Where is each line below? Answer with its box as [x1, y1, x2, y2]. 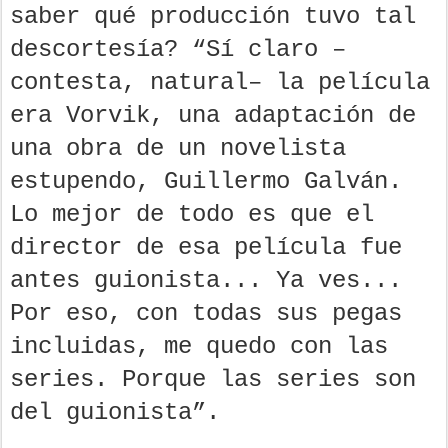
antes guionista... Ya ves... [10, 266, 402, 294]
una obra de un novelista [10, 134, 346, 162]
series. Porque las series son [10, 365, 416, 393]
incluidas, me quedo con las [10, 332, 388, 360]
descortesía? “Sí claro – [10, 35, 346, 63]
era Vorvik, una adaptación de [10, 101, 416, 129]
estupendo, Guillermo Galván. [10, 167, 402, 195]
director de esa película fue [10, 233, 402, 261]
